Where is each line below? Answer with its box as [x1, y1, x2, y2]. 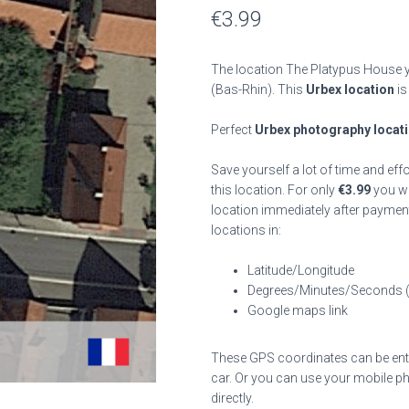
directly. [211, 391, 254, 405]
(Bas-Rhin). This [211, 82, 306, 97]
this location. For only [211, 183, 338, 197]
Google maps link [247, 303, 348, 318]
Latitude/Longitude [247, 263, 354, 278]
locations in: [211, 223, 281, 237]
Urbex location [306, 82, 394, 97]
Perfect [211, 122, 255, 137]
